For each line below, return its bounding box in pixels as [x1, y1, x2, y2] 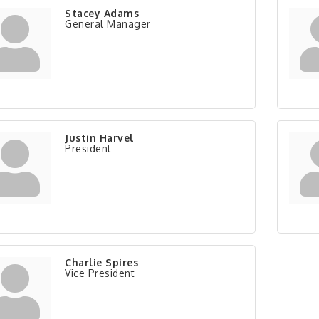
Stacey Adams [65, 7, 139, 19]
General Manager [65, 18, 151, 30]
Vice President [65, 267, 135, 279]
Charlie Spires [65, 256, 138, 268]
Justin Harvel [65, 132, 134, 144]
